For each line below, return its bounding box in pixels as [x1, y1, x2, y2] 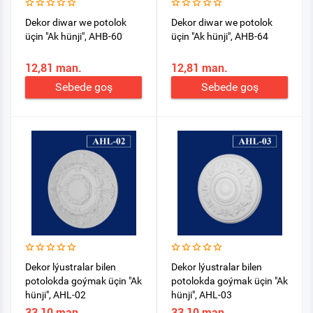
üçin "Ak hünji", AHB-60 [25, 31, 122, 42]
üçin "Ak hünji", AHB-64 [171, 31, 268, 42]
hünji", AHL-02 [25, 289, 86, 300]
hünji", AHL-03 [171, 289, 232, 300]
